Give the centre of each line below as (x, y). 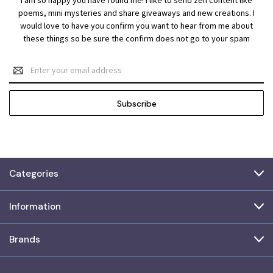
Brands (25, 239)
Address (25, 76)
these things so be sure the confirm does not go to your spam (136, 38)
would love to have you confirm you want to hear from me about (136, 25)
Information (35, 206)
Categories (34, 173)
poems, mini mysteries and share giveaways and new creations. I (136, 12)
